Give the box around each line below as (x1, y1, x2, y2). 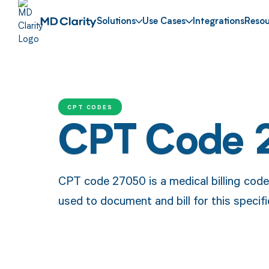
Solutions (96, 17, 136, 27)
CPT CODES (67, 102, 113, 111)
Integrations (193, 17, 245, 27)
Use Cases (142, 17, 186, 27)
